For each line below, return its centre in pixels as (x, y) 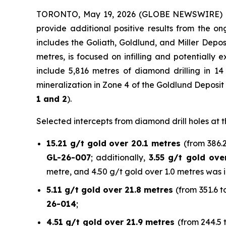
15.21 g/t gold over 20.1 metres (115, 144)
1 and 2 (52, 99)
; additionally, (118, 158)
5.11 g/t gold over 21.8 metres (111, 190)
